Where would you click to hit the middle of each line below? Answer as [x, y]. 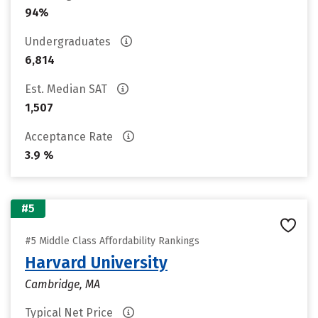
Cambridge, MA [62, 284]
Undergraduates [69, 42]
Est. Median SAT [67, 89]
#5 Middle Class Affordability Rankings [112, 241]
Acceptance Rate [70, 137]
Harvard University [96, 263]
